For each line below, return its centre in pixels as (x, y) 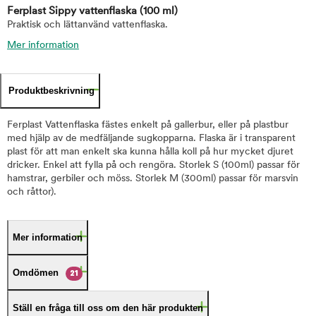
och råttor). (32, 192)
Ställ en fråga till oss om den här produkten (108, 308)
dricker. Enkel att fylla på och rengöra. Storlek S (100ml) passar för (153, 165)
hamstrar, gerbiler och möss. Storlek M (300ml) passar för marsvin (153, 179)
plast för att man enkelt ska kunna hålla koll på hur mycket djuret (150, 152)
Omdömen (36, 273)
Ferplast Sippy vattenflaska (73, 12)
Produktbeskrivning (51, 91)
